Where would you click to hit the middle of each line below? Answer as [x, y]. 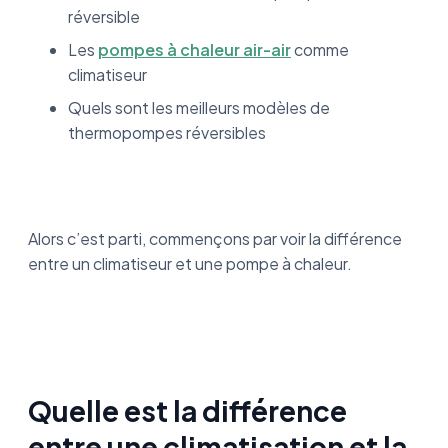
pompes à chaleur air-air [194, 49]
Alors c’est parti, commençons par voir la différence [215, 238]
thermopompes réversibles [168, 132]
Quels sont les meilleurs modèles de [199, 107]
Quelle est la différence [187, 410]
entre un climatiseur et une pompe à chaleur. [190, 263]
